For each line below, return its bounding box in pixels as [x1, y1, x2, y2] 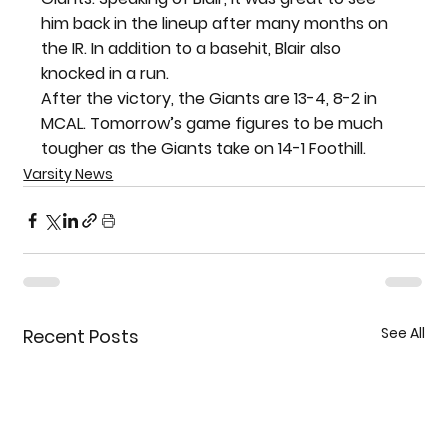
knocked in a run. [41, 62, 170, 85]
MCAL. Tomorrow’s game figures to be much [41, 112, 388, 135]
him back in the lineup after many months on [41, 12, 393, 35]
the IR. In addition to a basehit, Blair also [41, 37, 346, 60]
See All [380, 323, 425, 343]
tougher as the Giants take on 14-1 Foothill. [41, 137, 367, 160]
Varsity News [23, 164, 114, 184]
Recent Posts [23, 324, 140, 349]
